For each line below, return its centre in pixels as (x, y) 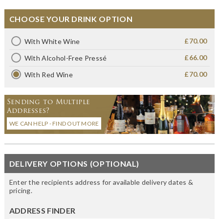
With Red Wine (48, 74)
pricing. (21, 190)
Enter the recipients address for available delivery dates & (101, 182)
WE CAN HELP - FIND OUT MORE (54, 123)
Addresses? (28, 110)
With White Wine (52, 41)
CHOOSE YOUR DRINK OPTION (71, 19)
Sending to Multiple (48, 101)
